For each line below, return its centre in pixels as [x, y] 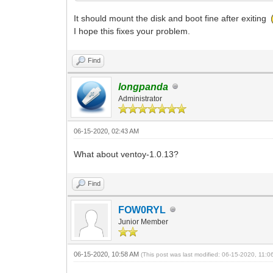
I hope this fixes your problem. [132, 31]
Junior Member [144, 222]
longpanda [144, 87]
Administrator [140, 98]
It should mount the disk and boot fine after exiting [173, 19]
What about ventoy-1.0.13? [126, 154]
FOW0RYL [142, 210]
